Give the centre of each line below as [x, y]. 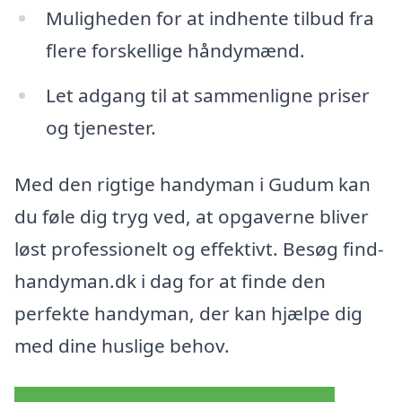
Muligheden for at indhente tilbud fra [210, 17]
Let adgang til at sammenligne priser [207, 95]
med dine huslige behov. [122, 346]
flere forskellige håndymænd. [175, 50]
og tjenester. [100, 127]
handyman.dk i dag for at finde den [170, 281]
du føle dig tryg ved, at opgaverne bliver [192, 217]
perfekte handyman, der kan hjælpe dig [188, 314]
